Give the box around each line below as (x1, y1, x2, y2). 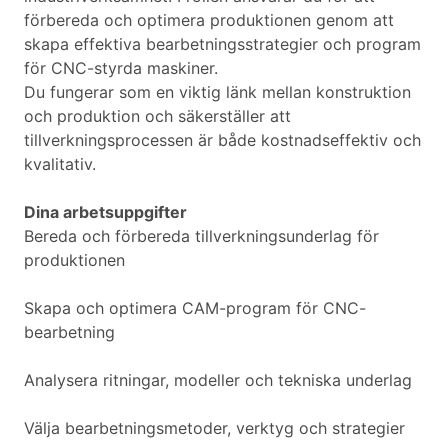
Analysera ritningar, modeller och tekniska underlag (24, 370, 412, 391)
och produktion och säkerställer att (24, 106, 291, 127)
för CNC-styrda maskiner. (24, 58, 218, 79)
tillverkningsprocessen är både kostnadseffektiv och (24, 130, 421, 151)
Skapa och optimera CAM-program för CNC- (24, 298, 366, 319)
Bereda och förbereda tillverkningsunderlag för (24, 226, 379, 247)
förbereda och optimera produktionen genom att (24, 10, 394, 31)
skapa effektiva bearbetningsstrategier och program (24, 34, 421, 55)
